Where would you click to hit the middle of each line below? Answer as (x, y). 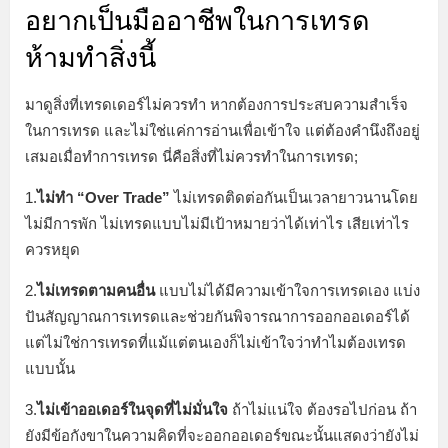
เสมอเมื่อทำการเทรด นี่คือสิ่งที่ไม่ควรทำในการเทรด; (191, 157)
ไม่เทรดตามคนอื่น (96, 291)
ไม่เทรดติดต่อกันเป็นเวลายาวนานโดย (296, 198)
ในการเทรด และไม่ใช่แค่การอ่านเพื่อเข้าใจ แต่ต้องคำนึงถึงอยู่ (222, 131)
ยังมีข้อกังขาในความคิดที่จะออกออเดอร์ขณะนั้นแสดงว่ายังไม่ (222, 436)
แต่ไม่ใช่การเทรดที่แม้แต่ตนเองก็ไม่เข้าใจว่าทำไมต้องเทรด (215, 343)
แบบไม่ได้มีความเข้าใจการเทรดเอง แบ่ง (287, 291)
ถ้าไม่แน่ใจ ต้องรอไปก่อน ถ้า (322, 410)
